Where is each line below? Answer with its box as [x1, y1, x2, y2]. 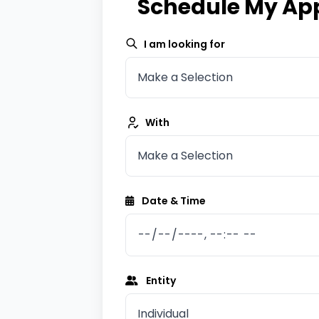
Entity [144, 273, 176, 288]
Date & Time [140, 194, 206, 208]
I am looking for [144, 37, 225, 51]
